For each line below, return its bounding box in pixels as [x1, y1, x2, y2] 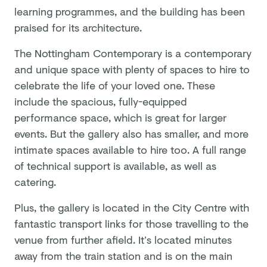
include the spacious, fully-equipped [14, 93, 187, 109]
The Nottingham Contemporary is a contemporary [14, 45, 252, 61]
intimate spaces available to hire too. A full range [14, 141, 246, 157]
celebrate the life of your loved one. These [14, 77, 215, 93]
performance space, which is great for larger [14, 109, 226, 125]
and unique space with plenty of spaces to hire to [14, 61, 250, 77]
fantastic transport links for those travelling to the [14, 215, 249, 231]
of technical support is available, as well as [14, 157, 216, 173]
